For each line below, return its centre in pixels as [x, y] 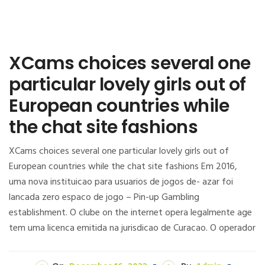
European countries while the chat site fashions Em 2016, [123, 167]
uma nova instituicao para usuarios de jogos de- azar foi [121, 182]
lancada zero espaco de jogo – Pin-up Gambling [104, 197]
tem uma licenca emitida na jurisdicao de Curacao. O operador [132, 228]
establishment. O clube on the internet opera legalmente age [130, 213]
